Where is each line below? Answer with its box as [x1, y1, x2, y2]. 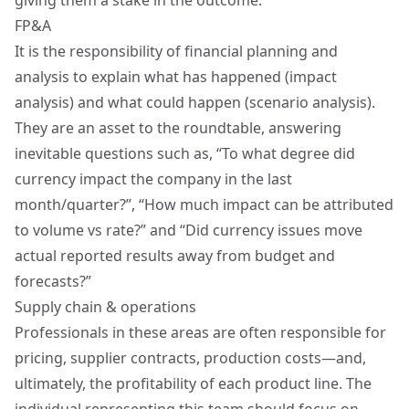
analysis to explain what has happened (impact [15, 67, 337, 87]
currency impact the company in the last [15, 169, 292, 189]
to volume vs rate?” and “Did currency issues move [15, 220, 362, 240]
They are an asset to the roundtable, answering [15, 118, 341, 138]
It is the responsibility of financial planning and [15, 41, 338, 61]
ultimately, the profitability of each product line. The [15, 373, 372, 393]
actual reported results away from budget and [15, 246, 335, 266]
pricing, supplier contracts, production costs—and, [15, 348, 366, 368]
